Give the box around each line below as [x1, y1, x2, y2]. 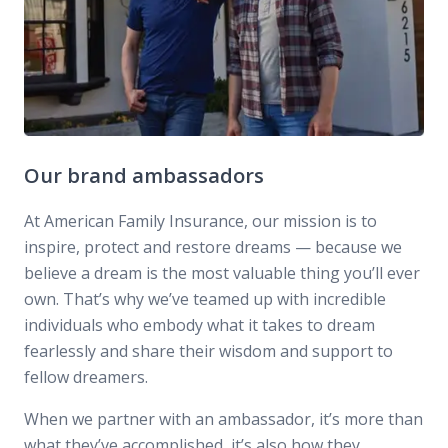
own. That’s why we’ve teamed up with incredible [24, 287, 386, 310]
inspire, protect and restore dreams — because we [24, 235, 402, 258]
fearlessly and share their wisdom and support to [24, 339, 393, 362]
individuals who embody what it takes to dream [24, 313, 375, 336]
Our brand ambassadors [24, 161, 264, 189]
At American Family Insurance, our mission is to [24, 209, 377, 232]
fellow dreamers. [24, 365, 148, 388]
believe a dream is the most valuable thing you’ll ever [24, 261, 420, 284]
